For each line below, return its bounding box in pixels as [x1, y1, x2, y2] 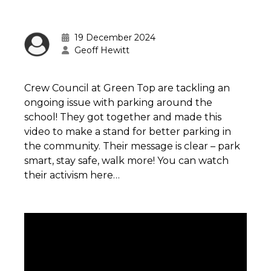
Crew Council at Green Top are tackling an [24, 82, 230, 94]
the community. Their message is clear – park [24, 140, 240, 152]
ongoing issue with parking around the [24, 97, 212, 108]
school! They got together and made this [24, 111, 221, 123]
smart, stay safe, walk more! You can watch [24, 155, 229, 166]
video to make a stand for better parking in [24, 126, 231, 137]
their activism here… [24, 169, 120, 181]
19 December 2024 [72, 32, 155, 43]
